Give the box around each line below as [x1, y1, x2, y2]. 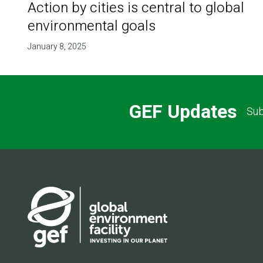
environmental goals [27, 15, 156, 36]
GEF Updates [129, 98, 237, 126]
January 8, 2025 [27, 40, 86, 53]
